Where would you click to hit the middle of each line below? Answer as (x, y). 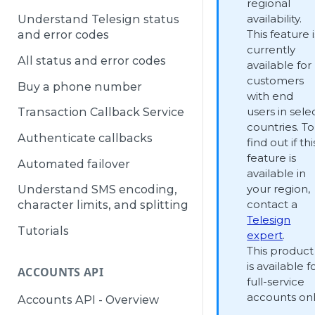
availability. (275, 19)
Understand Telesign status (98, 20)
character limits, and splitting (103, 205)
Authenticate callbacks (85, 139)
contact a (272, 204)
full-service (276, 282)
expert (265, 235)
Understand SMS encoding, (97, 190)
